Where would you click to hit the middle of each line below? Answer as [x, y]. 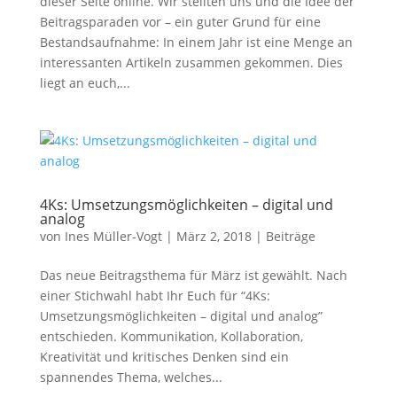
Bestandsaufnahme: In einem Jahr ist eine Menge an [196, 42]
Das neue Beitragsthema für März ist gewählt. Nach [193, 275]
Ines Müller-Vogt [113, 236]
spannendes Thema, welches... [131, 377]
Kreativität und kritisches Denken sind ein [164, 357]
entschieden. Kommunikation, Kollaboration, [171, 336]
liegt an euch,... [85, 83]
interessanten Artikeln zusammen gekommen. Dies [191, 62]
